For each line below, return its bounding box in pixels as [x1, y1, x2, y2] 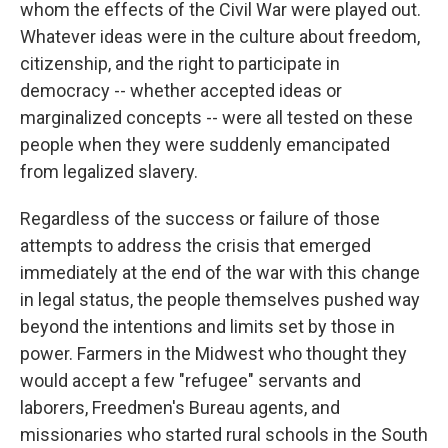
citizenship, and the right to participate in [20, 53, 340, 74]
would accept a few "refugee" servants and [20, 370, 361, 391]
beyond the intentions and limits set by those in [20, 316, 395, 337]
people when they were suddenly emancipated [20, 134, 390, 155]
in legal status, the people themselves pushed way [20, 289, 420, 310]
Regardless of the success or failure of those [20, 208, 380, 229]
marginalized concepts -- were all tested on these [20, 107, 413, 128]
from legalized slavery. [20, 161, 198, 182]
